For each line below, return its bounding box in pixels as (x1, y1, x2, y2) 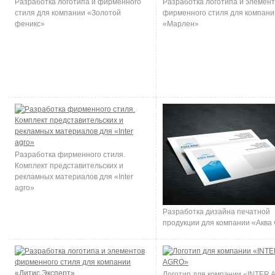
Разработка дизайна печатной (163, 207, 270, 216)
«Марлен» (163, 20, 199, 28)
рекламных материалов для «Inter (15, 172, 133, 181)
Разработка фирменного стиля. (15, 150, 125, 159)
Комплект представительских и (15, 161, 123, 170)
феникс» (15, 20, 45, 28)
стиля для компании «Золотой (15, 9, 121, 17)
